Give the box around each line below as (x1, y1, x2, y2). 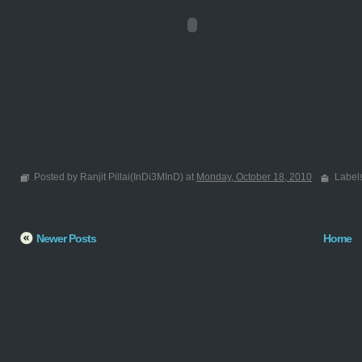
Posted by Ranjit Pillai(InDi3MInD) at (34, 171, 196, 183)
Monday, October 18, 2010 (196, 171, 312, 183)
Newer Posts (36, 232, 96, 245)
